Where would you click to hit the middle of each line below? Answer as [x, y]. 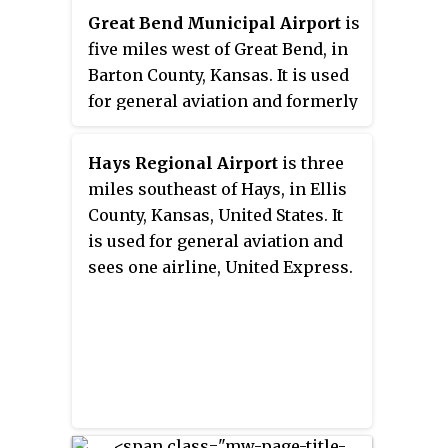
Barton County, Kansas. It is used [218, 75]
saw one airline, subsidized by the [223, 127]
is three [310, 163]
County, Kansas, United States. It [215, 215]
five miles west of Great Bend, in [217, 49]
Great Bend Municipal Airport [214, 23]
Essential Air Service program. [211, 153]
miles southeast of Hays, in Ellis [217, 189]
